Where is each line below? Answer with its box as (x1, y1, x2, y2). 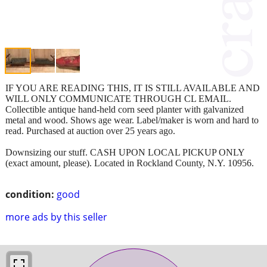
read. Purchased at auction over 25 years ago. (5, 125, 175, 136)
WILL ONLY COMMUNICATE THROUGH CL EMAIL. (5, 93, 231, 104)
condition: (5, 187, 54, 201)
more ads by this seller (5, 210, 107, 223)
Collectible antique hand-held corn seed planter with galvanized (5, 104, 244, 114)
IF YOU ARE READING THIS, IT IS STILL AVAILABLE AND (5, 82, 260, 93)
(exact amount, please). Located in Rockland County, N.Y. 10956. (5, 157, 254, 168)
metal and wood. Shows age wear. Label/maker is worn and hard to (5, 114, 259, 125)
